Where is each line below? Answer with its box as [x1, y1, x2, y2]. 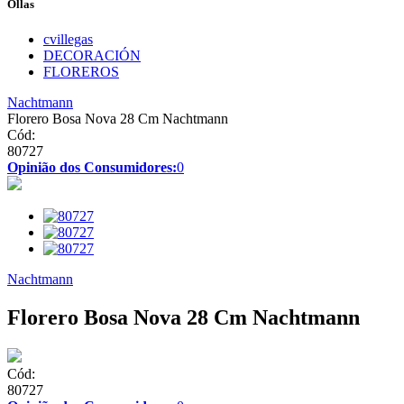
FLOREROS [43, 64, 119, 80]
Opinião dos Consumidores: [7, 160, 177, 176]
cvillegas [43, 32, 93, 48]
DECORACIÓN [43, 48, 141, 64]
